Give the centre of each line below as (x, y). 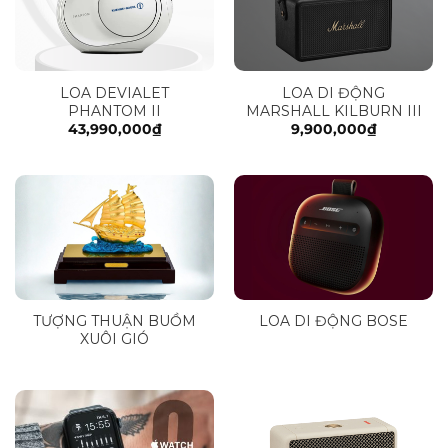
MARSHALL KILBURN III (333, 110)
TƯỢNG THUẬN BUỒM (114, 321)
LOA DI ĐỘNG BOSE (333, 321)
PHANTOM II (114, 110)
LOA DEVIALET (114, 92)
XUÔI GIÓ (114, 339)
